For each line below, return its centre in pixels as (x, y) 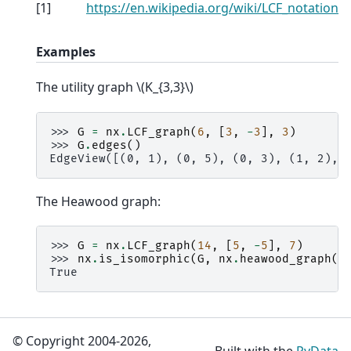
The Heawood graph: (98, 201)
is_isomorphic (145, 259)
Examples (66, 52)
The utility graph (86, 87)
